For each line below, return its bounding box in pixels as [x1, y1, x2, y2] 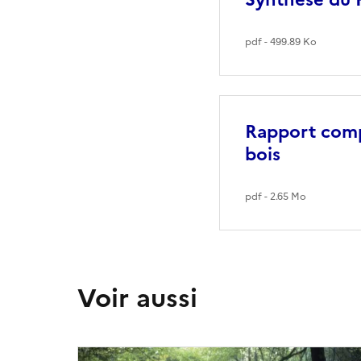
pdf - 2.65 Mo [245, 189, 306, 205]
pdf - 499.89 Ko [245, 35, 317, 50]
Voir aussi [77, 279, 197, 318]
